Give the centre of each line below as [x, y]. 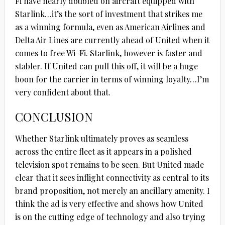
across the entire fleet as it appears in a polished [103, 152]
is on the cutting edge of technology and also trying [110, 217]
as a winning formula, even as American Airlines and [110, 27]
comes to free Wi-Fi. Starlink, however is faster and [108, 53]
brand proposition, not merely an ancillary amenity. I [112, 191]
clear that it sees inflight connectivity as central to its [112, 178]
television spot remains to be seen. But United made [109, 165]
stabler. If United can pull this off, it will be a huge [106, 66]
